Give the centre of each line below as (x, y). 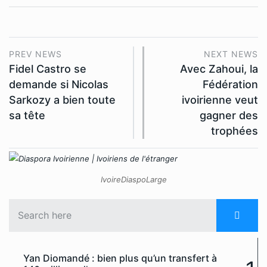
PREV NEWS (35, 54)
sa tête (27, 115)
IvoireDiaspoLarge (133, 180)
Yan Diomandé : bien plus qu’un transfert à (120, 258)
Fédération (230, 84)
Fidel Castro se (48, 69)
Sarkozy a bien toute (62, 100)
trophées (235, 131)
